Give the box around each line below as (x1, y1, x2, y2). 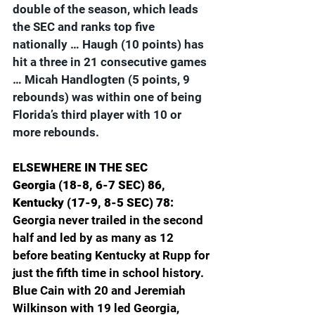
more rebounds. (13, 124, 99, 139)
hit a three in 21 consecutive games (13, 54, 210, 69)
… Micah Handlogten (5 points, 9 (13, 72, 193, 86)
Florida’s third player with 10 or (13, 107, 184, 122)
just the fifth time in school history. (13, 265, 207, 280)
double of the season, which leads (13, 1, 201, 16)
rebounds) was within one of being (13, 89, 205, 104)
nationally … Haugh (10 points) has (13, 37, 207, 51)
